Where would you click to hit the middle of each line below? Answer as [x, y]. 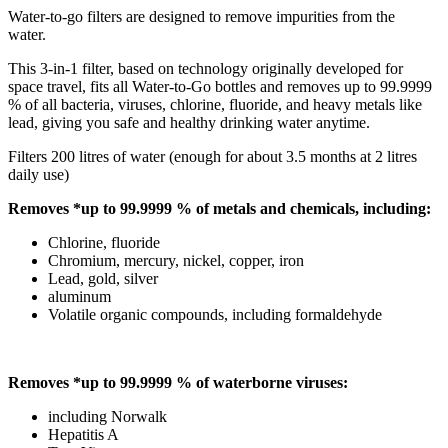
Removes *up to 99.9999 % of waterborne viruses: [178, 382]
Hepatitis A [83, 434]
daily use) [38, 174]
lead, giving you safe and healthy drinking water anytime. [191, 122]
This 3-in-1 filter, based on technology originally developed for [205, 68]
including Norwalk [107, 416]
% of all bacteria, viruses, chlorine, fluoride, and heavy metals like [215, 104]
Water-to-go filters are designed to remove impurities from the [201, 16]
